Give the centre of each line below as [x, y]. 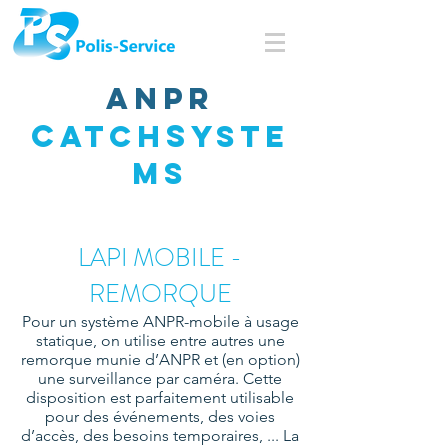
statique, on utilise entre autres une [160, 340]
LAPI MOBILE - [160, 258]
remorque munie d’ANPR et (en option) [160, 359]
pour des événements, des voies [160, 416]
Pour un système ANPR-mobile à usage [160, 321]
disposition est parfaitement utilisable [160, 397]
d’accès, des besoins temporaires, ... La [160, 435]
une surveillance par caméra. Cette [160, 378]
